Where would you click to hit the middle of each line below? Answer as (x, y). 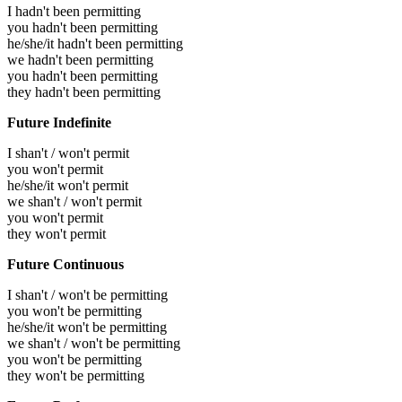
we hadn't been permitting (80, 60)
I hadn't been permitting (74, 12)
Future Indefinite (59, 123)
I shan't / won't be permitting (87, 295)
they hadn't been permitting (84, 92)
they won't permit (57, 234)
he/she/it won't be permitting (87, 328)
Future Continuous (66, 265)
